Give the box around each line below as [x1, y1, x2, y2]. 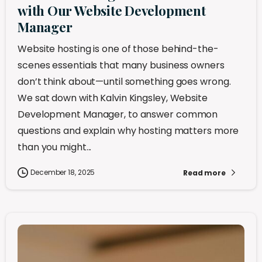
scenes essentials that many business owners [18, 58, 225, 73]
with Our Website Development [18, 2, 206, 20]
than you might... [18, 140, 92, 154]
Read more [182, 167, 226, 178]
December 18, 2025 [30, 167, 95, 178]
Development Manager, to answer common [18, 108, 218, 122]
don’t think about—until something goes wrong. [18, 75, 231, 89]
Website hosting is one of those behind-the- [18, 42, 219, 56]
